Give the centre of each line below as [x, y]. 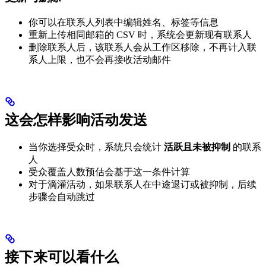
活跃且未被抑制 [197, 147]
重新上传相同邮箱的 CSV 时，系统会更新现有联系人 [140, 35]
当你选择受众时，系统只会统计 [96, 147]
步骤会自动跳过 [62, 197]
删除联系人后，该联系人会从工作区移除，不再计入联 [142, 47]
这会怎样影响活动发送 [76, 120]
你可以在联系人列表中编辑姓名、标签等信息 [123, 23]
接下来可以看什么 [62, 257]
